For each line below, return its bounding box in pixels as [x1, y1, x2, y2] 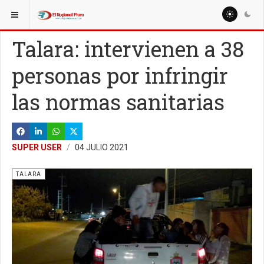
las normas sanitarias [12, 88, 225, 116]
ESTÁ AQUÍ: [8, 7, 48, 15]
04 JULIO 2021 [75, 143, 128, 152]
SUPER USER [12, 143, 62, 152]
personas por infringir [12, 61, 228, 90]
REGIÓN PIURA [63, 7, 110, 15]
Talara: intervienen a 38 [12, 35, 244, 63]
